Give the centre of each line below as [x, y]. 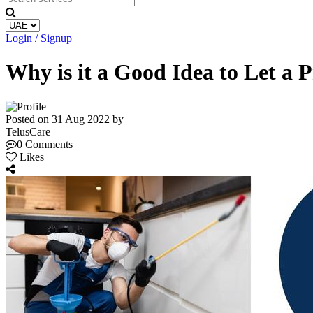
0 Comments [45, 144]
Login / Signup [39, 38]
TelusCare [28, 131]
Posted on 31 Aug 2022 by [65, 119]
